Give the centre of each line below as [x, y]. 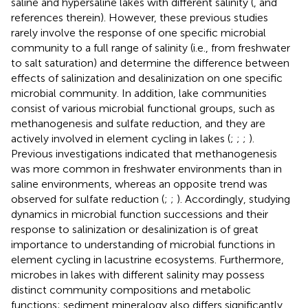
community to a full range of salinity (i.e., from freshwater [151, 47]
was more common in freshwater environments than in [146, 168]
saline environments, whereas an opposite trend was [139, 184]
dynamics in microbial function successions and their [140, 214]
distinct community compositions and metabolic [131, 289]
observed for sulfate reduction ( [88, 199]
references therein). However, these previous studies [140, 17]
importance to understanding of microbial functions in [143, 244]
